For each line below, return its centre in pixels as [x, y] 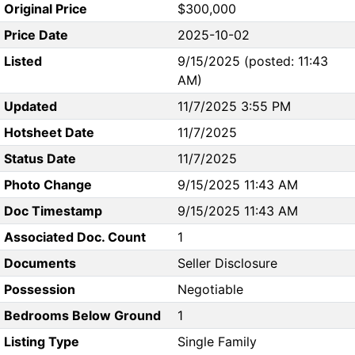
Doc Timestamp [53, 211]
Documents [40, 263]
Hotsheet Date [49, 133]
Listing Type [41, 342]
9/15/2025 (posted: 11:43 [253, 61]
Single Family [217, 342]
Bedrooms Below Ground [82, 316]
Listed [23, 61]
